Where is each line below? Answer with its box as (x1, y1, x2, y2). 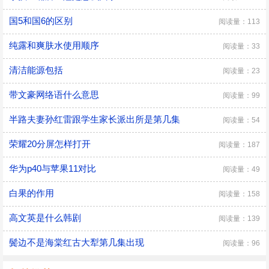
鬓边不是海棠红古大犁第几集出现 (9, 237, 144, 247)
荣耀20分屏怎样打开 (9, 139, 91, 149)
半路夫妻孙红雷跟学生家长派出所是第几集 (9, 114, 180, 124)
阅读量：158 (219, 190, 260, 198)
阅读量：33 (223, 42, 260, 50)
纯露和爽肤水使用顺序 (9, 40, 99, 50)
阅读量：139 (219, 214, 260, 223)
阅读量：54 (223, 116, 260, 124)
